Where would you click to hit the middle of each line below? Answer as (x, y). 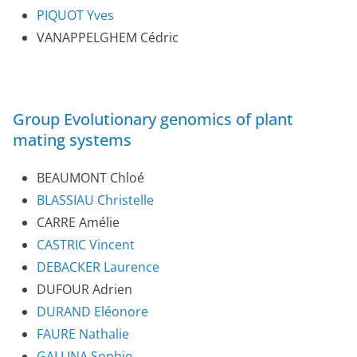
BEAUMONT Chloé (90, 178)
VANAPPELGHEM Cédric (108, 38)
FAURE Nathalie (83, 334)
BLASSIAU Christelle (95, 200)
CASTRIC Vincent (86, 245)
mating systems (72, 140)
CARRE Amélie (78, 223)
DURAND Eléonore (92, 312)
